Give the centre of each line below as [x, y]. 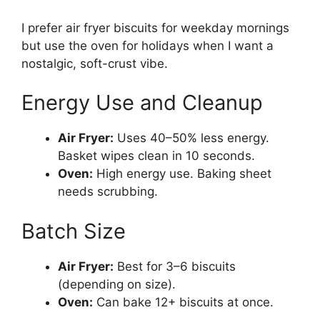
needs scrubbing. [108, 192]
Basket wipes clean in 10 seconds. [156, 156]
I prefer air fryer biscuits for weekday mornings [155, 27]
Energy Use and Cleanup [142, 103]
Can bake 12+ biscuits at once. [183, 302]
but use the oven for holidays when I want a [147, 45]
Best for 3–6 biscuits [175, 266]
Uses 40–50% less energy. [191, 138]
